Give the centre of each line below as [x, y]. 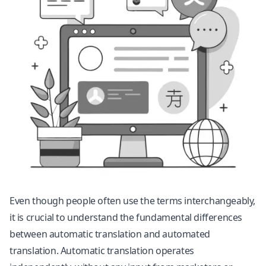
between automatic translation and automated [110, 234]
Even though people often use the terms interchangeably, [133, 201]
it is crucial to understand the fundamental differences [126, 217]
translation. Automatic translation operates [102, 251]
